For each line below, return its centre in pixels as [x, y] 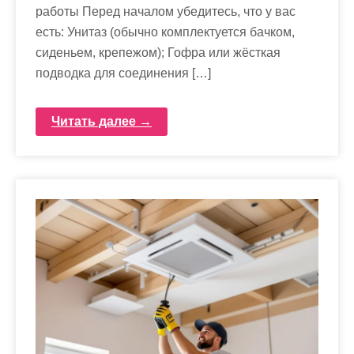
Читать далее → [102, 121]
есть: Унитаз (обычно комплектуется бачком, [165, 32]
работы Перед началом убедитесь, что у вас [166, 11]
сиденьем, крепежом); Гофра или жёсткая [158, 53]
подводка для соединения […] [123, 73]
